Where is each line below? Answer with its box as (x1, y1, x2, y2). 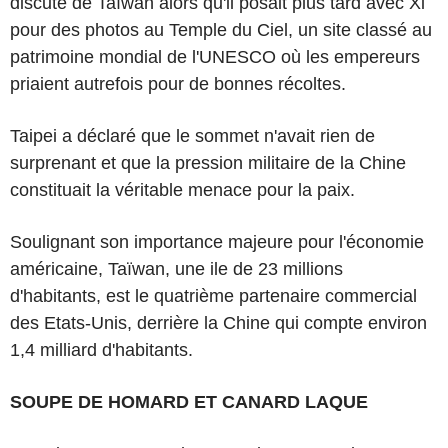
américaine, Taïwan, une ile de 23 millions (10, 258, 343, 279)
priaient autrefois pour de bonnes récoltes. (10, 73, 346, 94)
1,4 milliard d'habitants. (10, 339, 193, 360)
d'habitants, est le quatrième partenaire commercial (10, 285, 417, 306)
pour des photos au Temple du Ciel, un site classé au (10, 19, 432, 40)
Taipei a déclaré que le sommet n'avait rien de (10, 125, 375, 146)
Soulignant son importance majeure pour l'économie (10, 231, 424, 252)
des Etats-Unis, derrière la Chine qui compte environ (10, 312, 427, 333)
